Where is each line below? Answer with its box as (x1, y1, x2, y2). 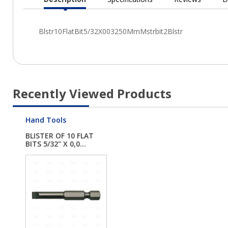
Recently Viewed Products (13, 85, 172, 102)
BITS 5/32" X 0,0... (25, 139, 86, 149)
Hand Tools (25, 115, 66, 125)
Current (65, 8, 93, 18)
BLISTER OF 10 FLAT (25, 131, 94, 141)
